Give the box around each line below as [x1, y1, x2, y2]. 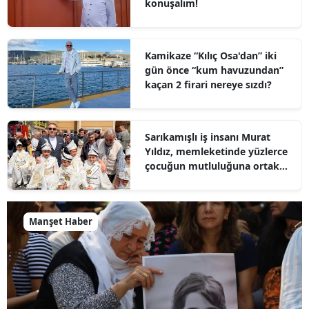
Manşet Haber [29, 215, 92, 228]
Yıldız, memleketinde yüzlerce [144, 144, 288, 158]
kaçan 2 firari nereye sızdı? [144, 77, 272, 91]
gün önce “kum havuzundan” [144, 63, 192, 77]
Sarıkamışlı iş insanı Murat [144, 130, 270, 143]
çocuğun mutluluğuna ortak [144, 159, 279, 172]
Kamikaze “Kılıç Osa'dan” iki [144, 48, 277, 62]
